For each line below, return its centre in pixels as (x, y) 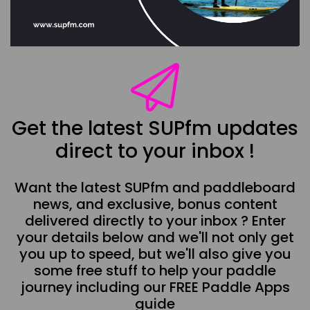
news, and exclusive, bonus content (155, 204)
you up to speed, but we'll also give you (155, 254)
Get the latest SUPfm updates (155, 128)
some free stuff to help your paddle (155, 270)
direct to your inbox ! (155, 151)
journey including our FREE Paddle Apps (155, 287)
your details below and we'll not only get (155, 237)
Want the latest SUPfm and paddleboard (155, 187)
